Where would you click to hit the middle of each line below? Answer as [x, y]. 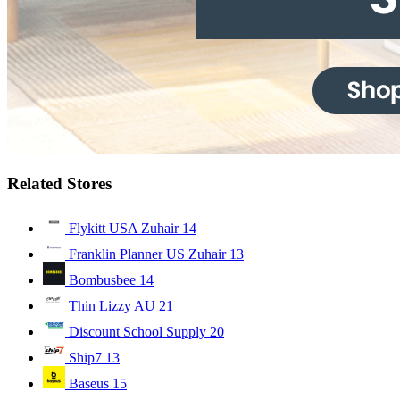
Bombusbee [102, 279]
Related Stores [59, 183]
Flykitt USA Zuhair [124, 228]
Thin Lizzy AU [112, 305]
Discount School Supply [137, 331]
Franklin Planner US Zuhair [147, 254]
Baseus [89, 383]
